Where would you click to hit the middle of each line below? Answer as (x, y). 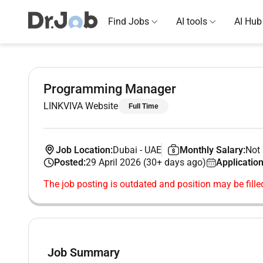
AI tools (192, 21)
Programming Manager (110, 89)
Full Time (143, 106)
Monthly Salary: (213, 150)
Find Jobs (129, 21)
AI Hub (248, 21)
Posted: (70, 162)
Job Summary (84, 253)
